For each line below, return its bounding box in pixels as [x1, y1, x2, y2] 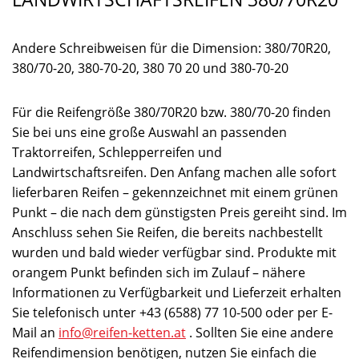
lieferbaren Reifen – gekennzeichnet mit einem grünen [12, 183, 338, 201]
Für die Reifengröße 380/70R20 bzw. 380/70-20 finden [12, 103, 331, 121]
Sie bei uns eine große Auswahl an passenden [12, 123, 287, 141]
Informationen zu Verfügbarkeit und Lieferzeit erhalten [12, 283, 341, 301]
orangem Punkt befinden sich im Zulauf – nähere [12, 263, 305, 281]
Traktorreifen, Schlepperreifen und [12, 143, 222, 161]
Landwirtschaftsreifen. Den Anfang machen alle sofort [12, 163, 337, 181]
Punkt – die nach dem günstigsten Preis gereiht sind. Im [12, 203, 347, 221]
